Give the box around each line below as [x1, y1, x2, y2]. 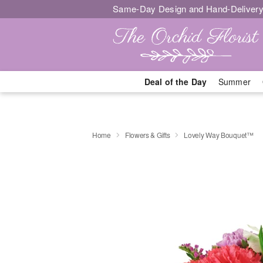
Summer [218, 76, 251, 87]
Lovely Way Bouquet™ [184, 129, 254, 140]
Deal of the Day [144, 76, 207, 87]
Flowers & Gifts [124, 129, 170, 140]
